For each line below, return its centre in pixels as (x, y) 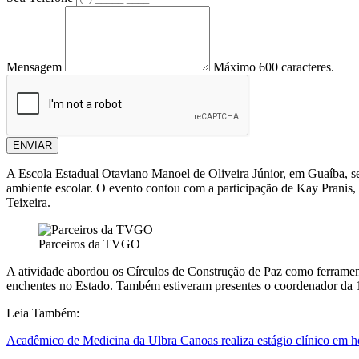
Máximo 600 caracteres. (274, 67)
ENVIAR (32, 146)
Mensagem (34, 67)
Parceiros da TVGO (89, 244)
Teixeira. (28, 203)
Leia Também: (43, 313)
